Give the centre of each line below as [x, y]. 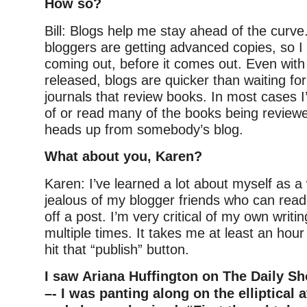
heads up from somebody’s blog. [144, 130]
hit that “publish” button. [117, 249]
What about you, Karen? [123, 156]
